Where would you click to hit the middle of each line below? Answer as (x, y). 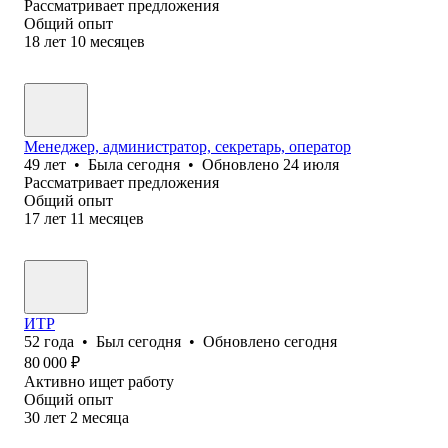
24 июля (311, 164)
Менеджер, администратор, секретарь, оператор (187, 146)
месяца (105, 417)
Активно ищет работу (99, 381)
